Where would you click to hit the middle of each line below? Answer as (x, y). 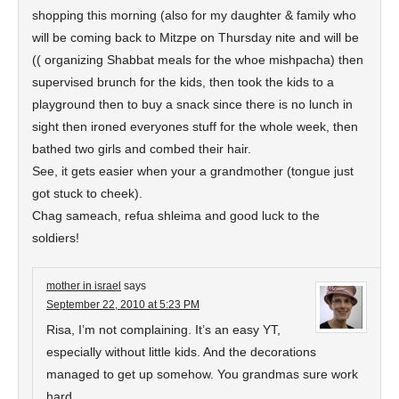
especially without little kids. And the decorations (181, 352)
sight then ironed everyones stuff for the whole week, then (195, 126)
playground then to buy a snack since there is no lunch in (192, 104)
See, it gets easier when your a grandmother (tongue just (193, 171)
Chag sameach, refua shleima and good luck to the (176, 216)
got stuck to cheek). (87, 193)
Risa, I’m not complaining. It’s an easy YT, (163, 330)
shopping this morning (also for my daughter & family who (194, 15)
